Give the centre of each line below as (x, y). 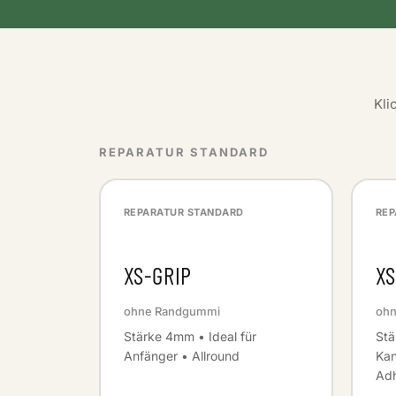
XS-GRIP (158, 275)
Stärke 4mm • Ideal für (190, 336)
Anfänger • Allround (181, 355)
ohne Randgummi (171, 311)
